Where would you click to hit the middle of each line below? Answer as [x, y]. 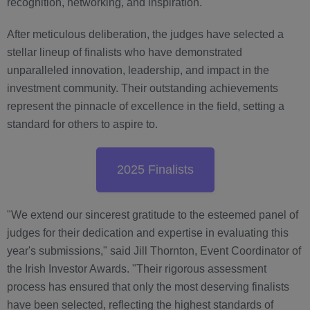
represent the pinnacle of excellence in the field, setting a [146, 107]
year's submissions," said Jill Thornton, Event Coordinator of [154, 251]
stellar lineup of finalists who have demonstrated [125, 53]
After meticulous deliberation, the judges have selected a [145, 35]
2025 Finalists [155, 170]
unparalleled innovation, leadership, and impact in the [138, 71]
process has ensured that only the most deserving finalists [148, 287]
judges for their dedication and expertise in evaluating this [148, 233]
